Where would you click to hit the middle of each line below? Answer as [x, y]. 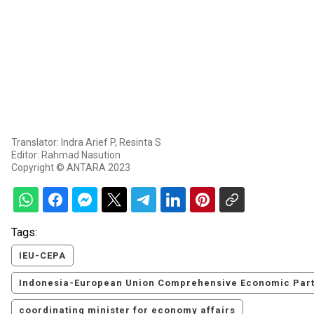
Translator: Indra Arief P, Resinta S [86, 143]
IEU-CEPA [42, 256]
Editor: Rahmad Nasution [66, 155]
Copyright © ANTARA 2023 [71, 168]
